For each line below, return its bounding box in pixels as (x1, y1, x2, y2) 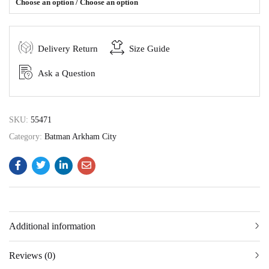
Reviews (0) (9, 250, 55, 261)
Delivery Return (38, 44, 98, 54)
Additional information (9, 221, 95, 232)
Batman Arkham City (44, 132, 116, 142)
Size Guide (129, 44, 170, 54)
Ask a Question (38, 68, 95, 79)
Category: (9, 132, 44, 142)
